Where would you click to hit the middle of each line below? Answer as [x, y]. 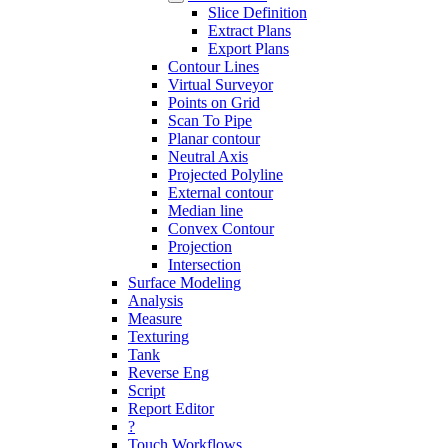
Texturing [158, 336]
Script [146, 390]
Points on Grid [214, 102]
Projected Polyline [225, 174]
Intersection [204, 264]
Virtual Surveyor [220, 84]
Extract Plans [249, 30]
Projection [200, 246]
